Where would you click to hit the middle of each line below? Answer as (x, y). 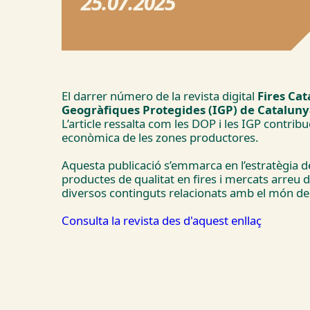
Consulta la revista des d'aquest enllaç (161, 221)
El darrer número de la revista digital (159, 96)
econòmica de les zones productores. (160, 138)
